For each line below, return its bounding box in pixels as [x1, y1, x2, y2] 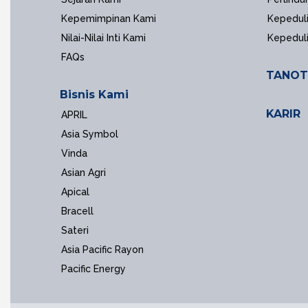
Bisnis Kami [60, 88, 129, 101]
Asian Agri [61, 167, 106, 178]
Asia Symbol [61, 129, 118, 140]
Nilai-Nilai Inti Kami [61, 32, 146, 43]
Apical [61, 186, 89, 197]
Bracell [61, 206, 93, 217]
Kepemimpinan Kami [61, 13, 156, 24]
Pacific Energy [61, 263, 126, 274]
